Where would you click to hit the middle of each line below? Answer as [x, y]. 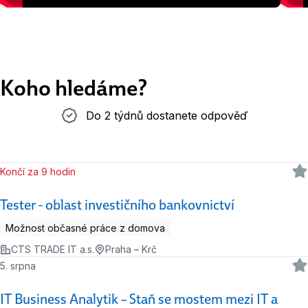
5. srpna [22, 265]
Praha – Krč [131, 250]
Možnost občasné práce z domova [85, 228]
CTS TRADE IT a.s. [53, 250]
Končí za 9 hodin [41, 171]
